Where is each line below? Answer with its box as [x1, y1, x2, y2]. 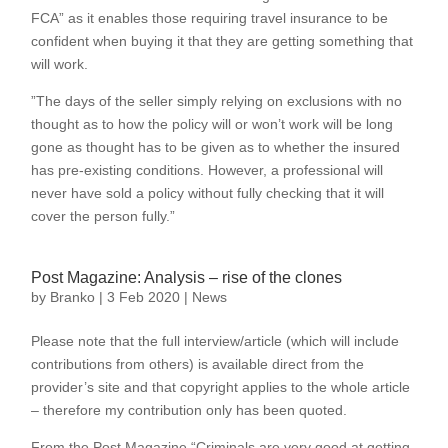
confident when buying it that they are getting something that [31, 33, 414, 49]
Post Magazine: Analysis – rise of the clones [31, 269, 343, 286]
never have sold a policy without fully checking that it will [31, 185, 385, 201]
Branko [50, 289, 96, 305]
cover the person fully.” [31, 208, 176, 224]
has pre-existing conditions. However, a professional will [31, 162, 384, 178]
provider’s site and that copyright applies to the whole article [31, 379, 411, 395]
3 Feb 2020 [107, 289, 181, 305]
